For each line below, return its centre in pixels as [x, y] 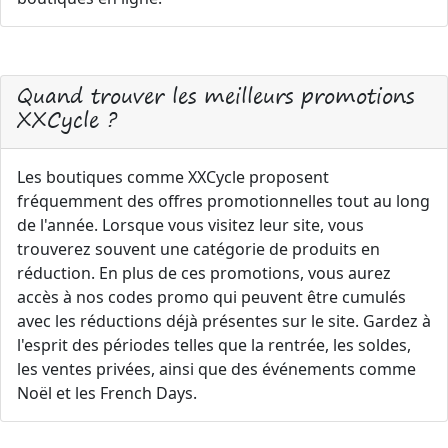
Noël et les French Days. [107, 392]
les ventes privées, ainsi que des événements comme [216, 368]
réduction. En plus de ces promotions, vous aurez [204, 272]
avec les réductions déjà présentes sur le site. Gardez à [224, 320]
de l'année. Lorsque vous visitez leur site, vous [190, 224]
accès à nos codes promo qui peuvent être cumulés [211, 296]
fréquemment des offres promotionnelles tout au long [223, 200]
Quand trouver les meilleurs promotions [215, 95]
